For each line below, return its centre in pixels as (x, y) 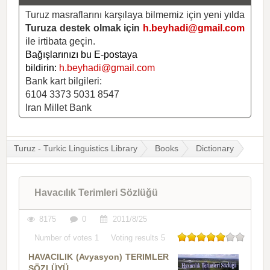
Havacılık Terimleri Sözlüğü (96, 192)
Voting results (136, 237)
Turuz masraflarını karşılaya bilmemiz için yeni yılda (135, 14)
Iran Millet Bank (58, 107)
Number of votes (64, 237)
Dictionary (215, 148)
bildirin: (42, 67)
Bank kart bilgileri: (64, 81)
